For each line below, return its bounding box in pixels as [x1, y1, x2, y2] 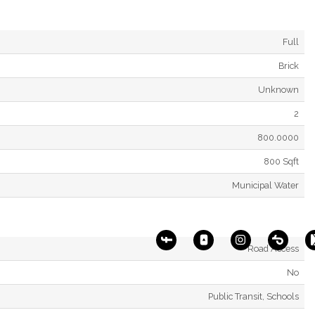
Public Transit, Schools [208, 290, 299, 302]
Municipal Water [232, 179, 299, 191]
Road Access [247, 243, 299, 254]
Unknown [258, 84, 299, 95]
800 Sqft [264, 155, 299, 167]
